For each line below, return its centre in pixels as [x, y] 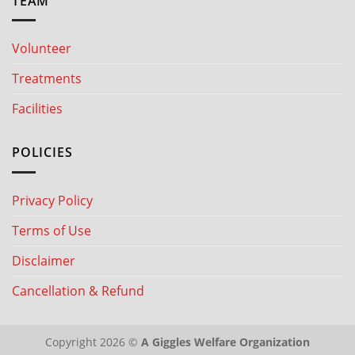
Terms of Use [52, 230]
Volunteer [42, 49]
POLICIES [42, 153]
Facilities [37, 109]
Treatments [47, 79]
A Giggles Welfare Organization [225, 342]
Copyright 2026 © [93, 342]
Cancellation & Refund [78, 290]
